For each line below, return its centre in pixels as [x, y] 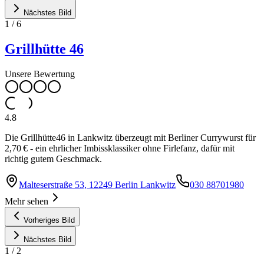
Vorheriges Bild [49, 220]
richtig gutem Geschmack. [53, 159]
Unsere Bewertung [40, 74]
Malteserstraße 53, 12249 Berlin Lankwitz [97, 184]
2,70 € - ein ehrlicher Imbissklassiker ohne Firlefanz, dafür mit [120, 148]
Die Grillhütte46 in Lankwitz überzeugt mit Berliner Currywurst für [130, 137]
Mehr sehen [27, 201]
